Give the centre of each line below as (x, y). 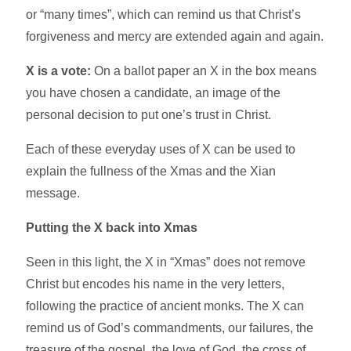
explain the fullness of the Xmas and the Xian (151, 171)
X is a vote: (59, 71)
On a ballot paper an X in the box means (204, 71)
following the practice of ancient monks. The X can (165, 306)
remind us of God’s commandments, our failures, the (170, 327)
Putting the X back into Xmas (112, 227)
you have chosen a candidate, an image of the (154, 92)
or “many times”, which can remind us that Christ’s (164, 14)
